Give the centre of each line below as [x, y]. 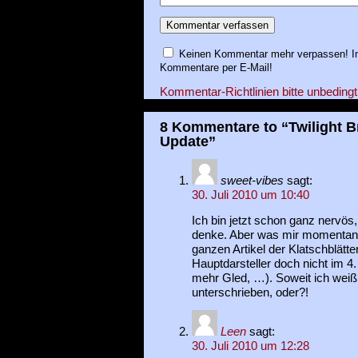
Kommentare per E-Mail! [216, 67]
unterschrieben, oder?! [250, 292]
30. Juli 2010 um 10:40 [250, 195]
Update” [187, 141]
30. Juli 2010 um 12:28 [250, 346]
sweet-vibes [252, 181]
